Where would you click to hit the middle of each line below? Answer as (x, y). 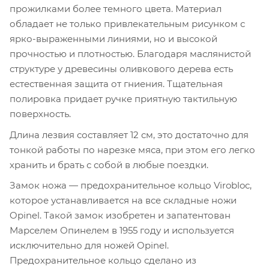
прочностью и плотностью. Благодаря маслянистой (130, 54)
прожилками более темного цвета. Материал (116, 9)
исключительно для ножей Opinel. (89, 246)
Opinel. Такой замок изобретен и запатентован (120, 216)
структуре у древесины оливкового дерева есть (121, 69)
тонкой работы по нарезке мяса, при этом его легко (132, 150)
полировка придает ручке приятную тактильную (123, 99)
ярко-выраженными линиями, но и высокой (113, 39)
